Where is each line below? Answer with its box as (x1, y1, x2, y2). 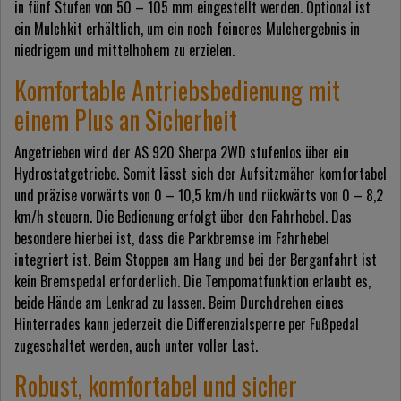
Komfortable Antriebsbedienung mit (14, 72, 340, 109)
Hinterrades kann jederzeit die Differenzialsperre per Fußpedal (14, 313, 359, 336)
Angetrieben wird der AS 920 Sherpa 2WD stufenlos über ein (14, 141, 349, 164)
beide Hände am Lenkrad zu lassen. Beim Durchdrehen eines (14, 292, 344, 314)
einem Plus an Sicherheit (14, 101, 237, 139)
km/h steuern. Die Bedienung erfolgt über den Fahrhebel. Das (14, 206, 352, 228)
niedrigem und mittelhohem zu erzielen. (14, 39, 235, 62)
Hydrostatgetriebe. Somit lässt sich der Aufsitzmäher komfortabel (14, 163, 387, 185)
